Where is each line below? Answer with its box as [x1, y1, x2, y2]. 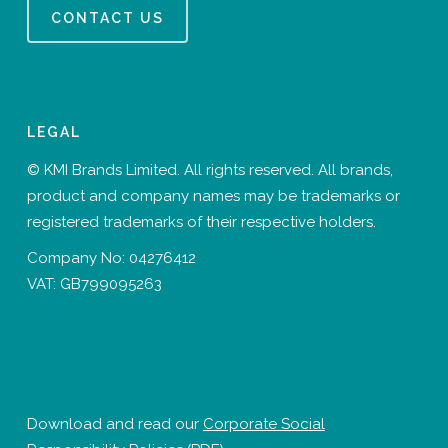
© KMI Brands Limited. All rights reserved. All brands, [26, 161, 393, 179]
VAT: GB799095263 [26, 275, 162, 293]
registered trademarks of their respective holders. [26, 213, 376, 231]
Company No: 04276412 [26, 249, 196, 267]
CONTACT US [50, 10, 164, 26]
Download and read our [26, 415, 203, 433]
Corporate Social [202, 415, 325, 433]
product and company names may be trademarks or [26, 187, 400, 205]
